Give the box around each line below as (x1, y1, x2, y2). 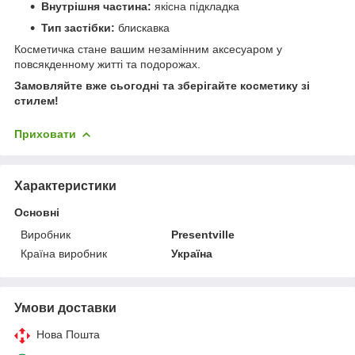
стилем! (14, 94, 59, 107)
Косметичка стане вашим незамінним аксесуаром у (14, 42, 282, 55)
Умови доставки (14, 300, 116, 315)
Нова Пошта (36, 327, 100, 341)
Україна (171, 246, 213, 260)
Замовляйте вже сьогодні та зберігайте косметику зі (14, 78, 310, 92)
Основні (14, 205, 59, 219)
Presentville (171, 227, 235, 241)
